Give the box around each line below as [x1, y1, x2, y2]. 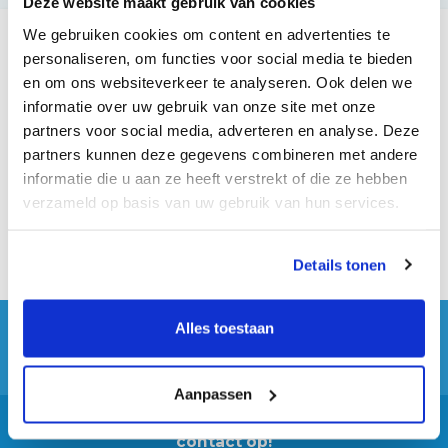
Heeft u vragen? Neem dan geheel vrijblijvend [32, 413, 416, 433]
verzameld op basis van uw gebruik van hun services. [23, 193, 400, 210]
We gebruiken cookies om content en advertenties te [23, 25, 390, 42]
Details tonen [293, 256, 387, 273]
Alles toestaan [174, 319, 274, 337]
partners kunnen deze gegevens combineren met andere [23, 145, 418, 162]
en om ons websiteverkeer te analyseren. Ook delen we [23, 73, 412, 90]
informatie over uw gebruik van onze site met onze [23, 97, 376, 114]
